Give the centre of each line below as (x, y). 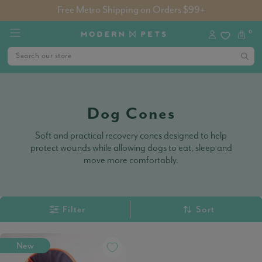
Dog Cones (131, 114)
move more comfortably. (131, 160)
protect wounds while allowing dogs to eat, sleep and (131, 148)
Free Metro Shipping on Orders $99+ (131, 10)
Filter (74, 209)
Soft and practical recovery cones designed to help (131, 136)
